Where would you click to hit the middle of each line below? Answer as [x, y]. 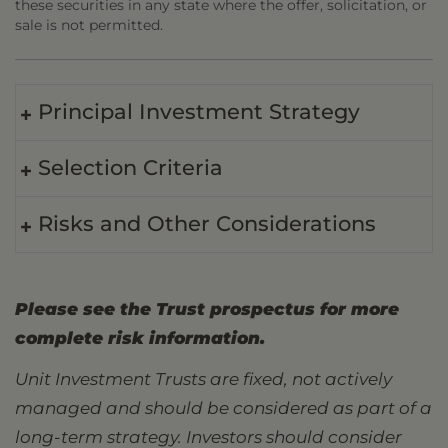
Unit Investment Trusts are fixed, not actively [203, 379]
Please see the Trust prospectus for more [207, 309]
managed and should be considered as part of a [223, 408]
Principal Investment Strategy [199, 111]
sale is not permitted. [89, 25]
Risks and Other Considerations [207, 223]
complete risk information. [140, 338]
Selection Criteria [130, 167]
